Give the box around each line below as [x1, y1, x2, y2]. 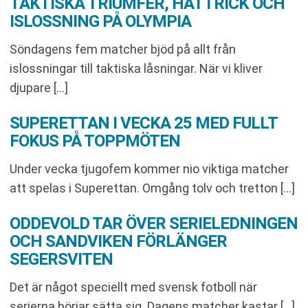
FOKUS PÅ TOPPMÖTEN [10, 131, 180, 151]
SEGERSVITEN [10, 250, 113, 269]
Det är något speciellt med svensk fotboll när [10, 280, 257, 294]
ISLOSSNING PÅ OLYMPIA [10, 12, 191, 31]
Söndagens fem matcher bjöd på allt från [10, 42, 236, 56]
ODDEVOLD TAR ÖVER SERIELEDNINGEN [10, 214, 298, 233]
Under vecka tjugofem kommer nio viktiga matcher [10, 162, 289, 176]
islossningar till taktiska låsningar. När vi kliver [10, 61, 263, 76]
